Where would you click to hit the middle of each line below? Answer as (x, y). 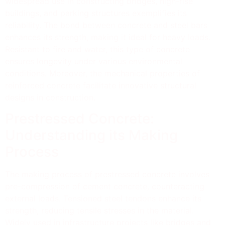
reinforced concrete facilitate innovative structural (101, 85)
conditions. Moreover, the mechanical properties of (102, 73)
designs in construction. (50, 97)
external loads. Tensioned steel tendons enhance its (103, 199)
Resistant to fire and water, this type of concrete (97, 49)
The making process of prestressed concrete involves (107, 175)
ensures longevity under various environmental (94, 61)
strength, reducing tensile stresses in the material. (99, 211)
